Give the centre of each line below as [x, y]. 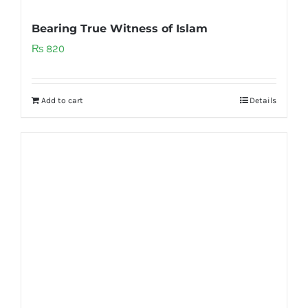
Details [263, 100]
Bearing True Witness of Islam [120, 28]
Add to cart [62, 100]
